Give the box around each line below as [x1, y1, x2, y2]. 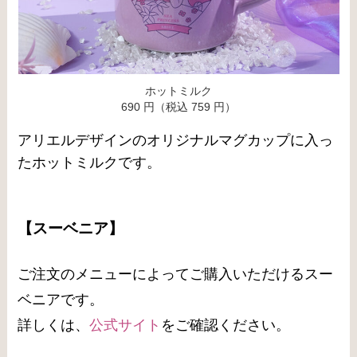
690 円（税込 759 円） [121, 100, 236, 114]
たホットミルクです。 [18, 154, 162, 171]
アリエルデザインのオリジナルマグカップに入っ [18, 131, 334, 148]
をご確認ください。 [161, 317, 291, 334]
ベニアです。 [18, 292, 104, 308]
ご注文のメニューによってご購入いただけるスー [18, 266, 334, 283]
